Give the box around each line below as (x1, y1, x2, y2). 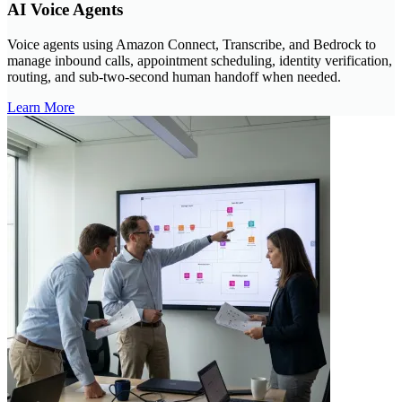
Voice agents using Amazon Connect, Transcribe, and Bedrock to (7, 36, 376, 52)
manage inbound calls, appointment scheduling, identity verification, (7, 52, 392, 68)
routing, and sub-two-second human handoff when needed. (7, 68, 341, 84)
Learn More (7, 99, 74, 115)
